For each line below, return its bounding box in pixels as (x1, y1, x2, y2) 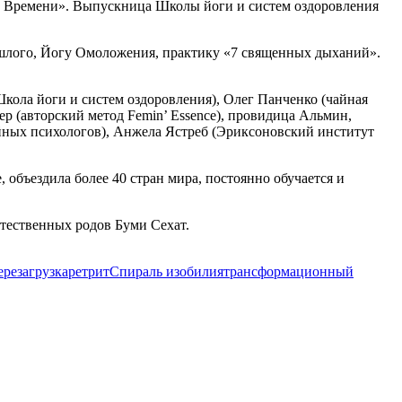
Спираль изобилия (109, 264, 223, 280)
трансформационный (223, 264, 354, 280)
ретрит (68, 264, 109, 280)
